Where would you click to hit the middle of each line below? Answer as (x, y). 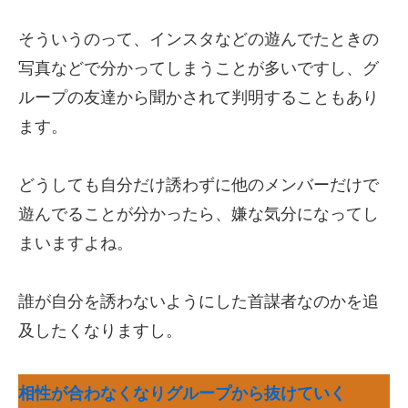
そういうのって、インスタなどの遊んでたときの (199, 39)
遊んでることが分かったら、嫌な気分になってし (199, 214)
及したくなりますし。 (100, 331)
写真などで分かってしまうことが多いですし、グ (199, 68)
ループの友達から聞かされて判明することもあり (199, 97)
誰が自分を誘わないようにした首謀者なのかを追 (199, 301)
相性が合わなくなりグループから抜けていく (182, 393)
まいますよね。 (76, 243)
